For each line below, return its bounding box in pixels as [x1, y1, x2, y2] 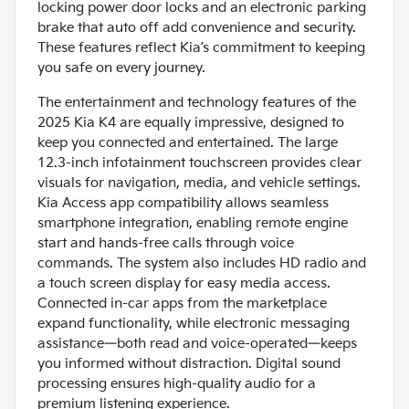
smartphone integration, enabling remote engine [37, 215, 348, 233]
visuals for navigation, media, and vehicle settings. [37, 174, 361, 193]
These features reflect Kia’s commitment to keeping [37, 39, 365, 58]
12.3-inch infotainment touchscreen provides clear [37, 154, 362, 173]
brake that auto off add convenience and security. [37, 19, 356, 37]
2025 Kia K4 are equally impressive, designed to [37, 114, 344, 132]
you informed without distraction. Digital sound [37, 355, 341, 373]
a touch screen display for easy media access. [37, 275, 330, 293]
